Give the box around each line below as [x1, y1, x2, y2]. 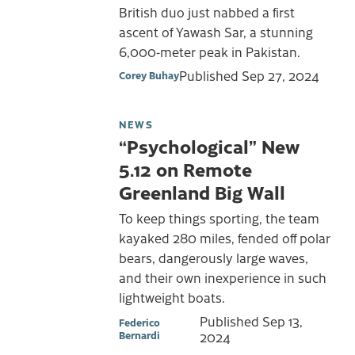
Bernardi [119, 328, 160, 342]
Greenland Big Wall [119, 178, 285, 204]
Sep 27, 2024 [242, 66, 319, 84]
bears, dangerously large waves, [119, 249, 308, 267]
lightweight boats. [119, 288, 225, 307]
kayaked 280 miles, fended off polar [119, 229, 330, 247]
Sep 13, [262, 312, 303, 330]
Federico [119, 315, 160, 330]
